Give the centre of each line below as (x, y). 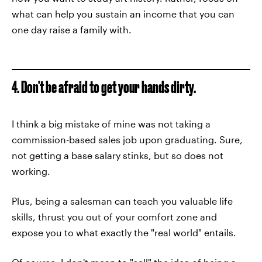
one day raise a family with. (72, 30)
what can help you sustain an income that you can (123, 14)
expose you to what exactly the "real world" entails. (124, 232)
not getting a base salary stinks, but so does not (118, 155)
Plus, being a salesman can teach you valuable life (122, 201)
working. (31, 171)
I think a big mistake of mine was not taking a (111, 124)
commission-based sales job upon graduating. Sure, (127, 139)
